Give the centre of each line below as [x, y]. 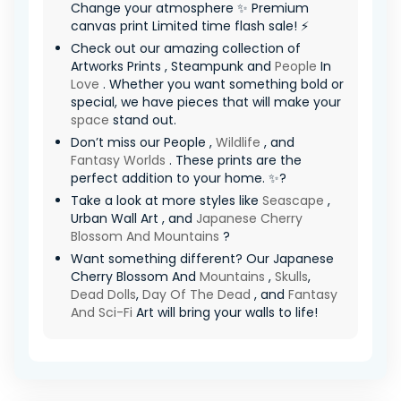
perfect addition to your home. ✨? [179, 178]
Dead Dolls [103, 294]
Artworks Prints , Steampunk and [173, 66]
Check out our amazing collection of [186, 48]
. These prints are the [234, 160]
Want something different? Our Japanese [202, 259]
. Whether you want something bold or [222, 84]
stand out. [143, 120]
